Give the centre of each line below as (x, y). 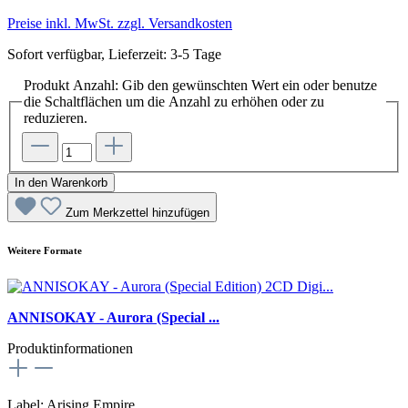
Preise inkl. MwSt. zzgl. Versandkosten (120, 24)
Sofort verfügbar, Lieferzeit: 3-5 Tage (114, 55)
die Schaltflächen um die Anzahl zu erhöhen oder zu (174, 102)
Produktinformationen (70, 348)
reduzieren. (56, 118)
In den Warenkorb (61, 182)
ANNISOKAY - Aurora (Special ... (113, 317)
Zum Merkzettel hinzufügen (138, 212)
